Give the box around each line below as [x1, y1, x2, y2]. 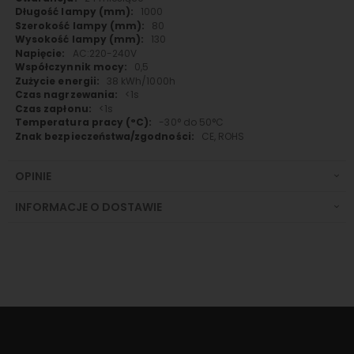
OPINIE [15, 168, 51, 185]
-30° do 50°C [159, 115, 224, 130]
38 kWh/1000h [106, 73, 175, 88]
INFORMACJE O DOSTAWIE [15, 199, 162, 216]
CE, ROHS [201, 129, 245, 143]
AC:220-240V [72, 46, 137, 60]
